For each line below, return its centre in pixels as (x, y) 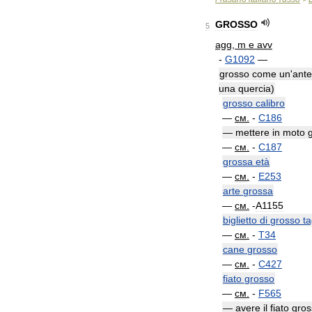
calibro (270, 103)
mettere (252, 132)
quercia (255, 88)
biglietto (240, 220)
